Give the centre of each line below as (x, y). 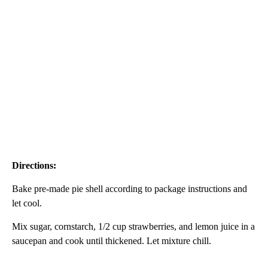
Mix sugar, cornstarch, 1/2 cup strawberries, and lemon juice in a (133, 226)
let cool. (27, 203)
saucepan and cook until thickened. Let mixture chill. (112, 240)
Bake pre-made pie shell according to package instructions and (130, 188)
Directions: (34, 165)
